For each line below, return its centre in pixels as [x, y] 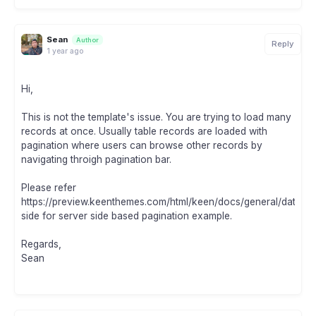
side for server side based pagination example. [127, 216]
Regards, [41, 244]
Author [87, 39]
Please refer [49, 188]
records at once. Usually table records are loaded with [144, 132]
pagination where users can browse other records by [142, 146]
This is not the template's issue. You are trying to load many [156, 117]
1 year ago [65, 50]
